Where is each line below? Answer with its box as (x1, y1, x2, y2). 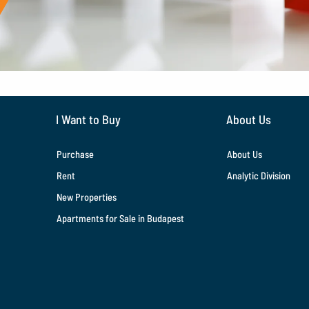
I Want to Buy (56, 112, 121, 127)
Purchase (57, 148, 94, 160)
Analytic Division (227, 169, 291, 181)
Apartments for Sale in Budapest (57, 212, 185, 225)
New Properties (57, 190, 117, 203)
